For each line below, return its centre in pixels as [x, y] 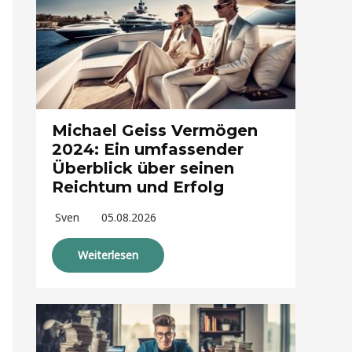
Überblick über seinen [143, 169]
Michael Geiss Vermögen [155, 131]
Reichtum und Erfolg [138, 187]
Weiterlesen [108, 255]
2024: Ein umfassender [148, 150]
